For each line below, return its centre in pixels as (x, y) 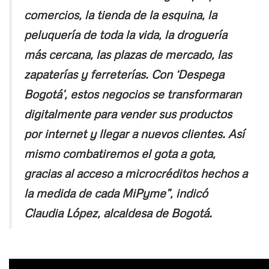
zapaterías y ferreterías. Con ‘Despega (124, 74)
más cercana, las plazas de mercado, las (128, 54)
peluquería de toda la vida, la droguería (125, 34)
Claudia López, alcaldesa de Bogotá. (118, 212)
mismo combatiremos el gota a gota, (120, 153)
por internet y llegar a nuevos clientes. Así (134, 133)
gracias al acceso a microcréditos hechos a (136, 173)
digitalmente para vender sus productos (128, 113)
